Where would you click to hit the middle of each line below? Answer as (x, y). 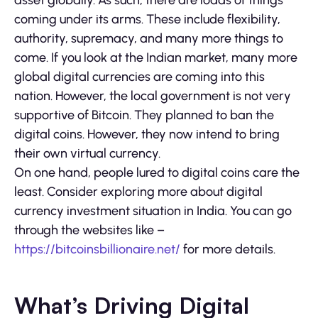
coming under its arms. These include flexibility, (147, 20)
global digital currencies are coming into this (139, 77)
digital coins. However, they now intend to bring (147, 135)
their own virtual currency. (87, 154)
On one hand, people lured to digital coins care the (157, 173)
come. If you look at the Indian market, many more (156, 58)
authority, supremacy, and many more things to (149, 39)
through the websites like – (89, 230)
